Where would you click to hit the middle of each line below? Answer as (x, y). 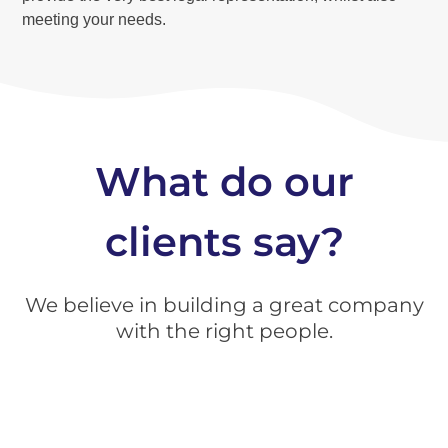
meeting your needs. (94, 19)
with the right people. (224, 331)
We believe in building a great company (224, 305)
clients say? (224, 241)
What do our (224, 181)
